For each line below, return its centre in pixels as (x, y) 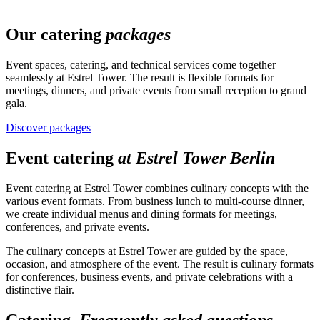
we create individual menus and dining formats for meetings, (141, 214)
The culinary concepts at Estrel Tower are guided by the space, (147, 251)
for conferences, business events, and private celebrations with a (149, 277)
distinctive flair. (40, 290)
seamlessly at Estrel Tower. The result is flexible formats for (140, 78)
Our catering (54, 35)
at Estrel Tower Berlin (196, 158)
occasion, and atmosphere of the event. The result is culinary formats (160, 264)
